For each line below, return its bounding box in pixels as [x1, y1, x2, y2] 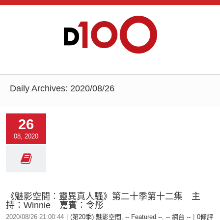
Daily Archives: [10, 83, 70, 93]
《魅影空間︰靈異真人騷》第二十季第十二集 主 [6, 192, 200, 201]
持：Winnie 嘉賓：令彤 [6, 200, 104, 210]
